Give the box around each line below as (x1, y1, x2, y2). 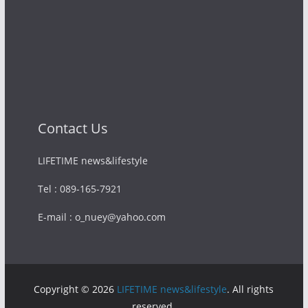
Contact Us (37, 119, 108, 137)
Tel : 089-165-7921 (37, 182, 122, 195)
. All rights (227, 283, 274, 296)
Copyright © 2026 (34, 283, 118, 296)
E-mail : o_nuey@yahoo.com (37, 210, 166, 223)
